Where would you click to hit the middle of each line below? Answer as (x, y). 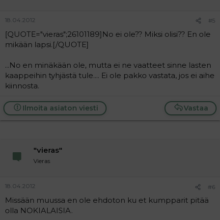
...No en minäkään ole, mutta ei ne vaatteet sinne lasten (108, 65)
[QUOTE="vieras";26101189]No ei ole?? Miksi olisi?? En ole (108, 34)
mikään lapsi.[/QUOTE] (47, 44)
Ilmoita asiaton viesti (60, 108)
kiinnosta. (22, 85)
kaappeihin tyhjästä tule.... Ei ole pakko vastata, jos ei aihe (110, 75)
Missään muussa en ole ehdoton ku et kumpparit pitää (107, 200)
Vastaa (196, 108)
